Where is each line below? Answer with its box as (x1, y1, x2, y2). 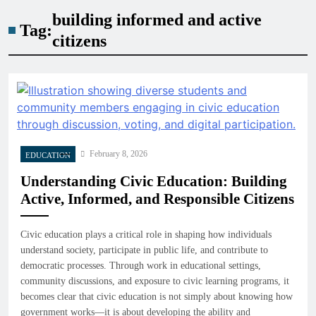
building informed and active (51, 10, 262, 29)
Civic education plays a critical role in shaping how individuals (20, 229, 272, 240)
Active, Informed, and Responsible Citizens (20, 190, 294, 207)
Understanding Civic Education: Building (20, 172, 287, 190)
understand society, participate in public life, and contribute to (20, 244, 268, 255)
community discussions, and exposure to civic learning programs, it (20, 275, 289, 286)
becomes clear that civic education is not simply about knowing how (20, 291, 293, 302)
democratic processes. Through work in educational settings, (20, 260, 261, 271)
